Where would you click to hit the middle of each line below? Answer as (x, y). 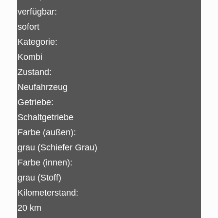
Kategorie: (37, 42)
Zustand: (35, 72)
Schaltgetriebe (45, 117)
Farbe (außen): (47, 132)
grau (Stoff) (39, 178)
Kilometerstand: (48, 193)
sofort (28, 27)
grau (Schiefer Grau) (57, 147)
